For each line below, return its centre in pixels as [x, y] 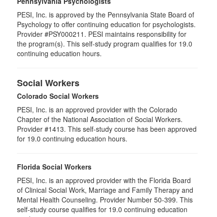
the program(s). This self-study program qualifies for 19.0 [105, 44]
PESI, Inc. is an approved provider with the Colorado [97, 109]
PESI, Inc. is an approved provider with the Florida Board [104, 180]
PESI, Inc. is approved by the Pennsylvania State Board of [106, 15]
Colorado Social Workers [58, 96]
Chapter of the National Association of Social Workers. [100, 119]
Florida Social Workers [54, 167]
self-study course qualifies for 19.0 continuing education [102, 209]
